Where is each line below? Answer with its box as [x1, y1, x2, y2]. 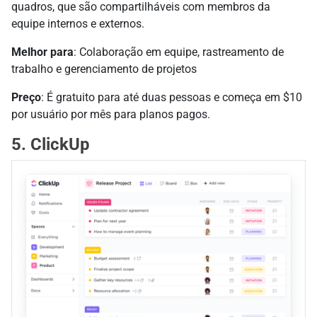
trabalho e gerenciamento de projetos [11, 62, 197, 76]
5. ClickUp [11, 134, 90, 155]
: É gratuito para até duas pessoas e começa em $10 [41, 91, 302, 105]
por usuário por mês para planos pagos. [11, 108, 210, 122]
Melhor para [11, 45, 74, 59]
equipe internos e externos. [11, 17, 144, 31]
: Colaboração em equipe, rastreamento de [74, 45, 284, 59]
